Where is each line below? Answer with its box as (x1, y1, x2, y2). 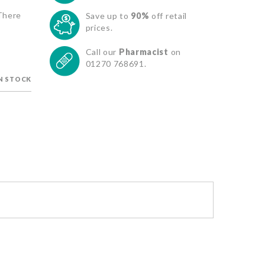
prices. (85, 22, 113, 33)
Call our (85, 47, 117, 57)
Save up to (85, 11, 131, 21)
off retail (149, 11, 188, 21)
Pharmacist (117, 47, 169, 57)
